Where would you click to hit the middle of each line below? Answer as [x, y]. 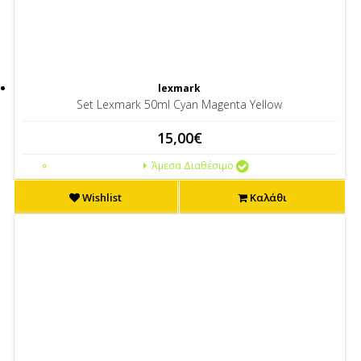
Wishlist [101, 197]
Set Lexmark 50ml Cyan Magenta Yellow [180, 104]
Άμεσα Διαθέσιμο [191, 166]
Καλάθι [267, 197]
